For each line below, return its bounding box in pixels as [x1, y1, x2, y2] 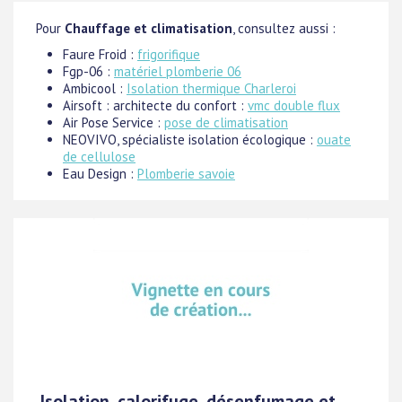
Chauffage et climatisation [65, 20, 232, 37]
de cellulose [63, 148, 135, 165]
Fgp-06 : [63, 63, 114, 80]
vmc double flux [248, 97, 340, 114]
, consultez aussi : [232, 20, 336, 37]
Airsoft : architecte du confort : [63, 97, 248, 114]
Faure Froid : [63, 46, 137, 63]
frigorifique [137, 46, 200, 63]
